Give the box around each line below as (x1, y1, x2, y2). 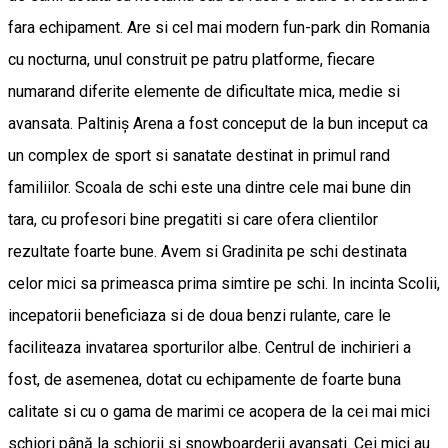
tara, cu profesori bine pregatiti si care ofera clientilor (8, 210, 378, 230)
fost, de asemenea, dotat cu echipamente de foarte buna (8, 370, 401, 390)
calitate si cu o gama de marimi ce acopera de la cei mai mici (8, 402, 430, 422)
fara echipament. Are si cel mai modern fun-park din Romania (8, 18, 430, 38)
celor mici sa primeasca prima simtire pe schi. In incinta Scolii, (8, 274, 440, 294)
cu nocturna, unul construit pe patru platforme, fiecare (8, 50, 375, 70)
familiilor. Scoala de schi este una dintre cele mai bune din (8, 178, 411, 198)
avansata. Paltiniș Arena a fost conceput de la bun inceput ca (8, 114, 428, 134)
